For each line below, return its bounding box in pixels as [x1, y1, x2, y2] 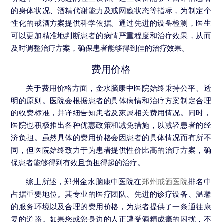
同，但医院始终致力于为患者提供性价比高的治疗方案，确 [11, 145, 211, 155]
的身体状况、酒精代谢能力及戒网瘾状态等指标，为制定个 [11, 6, 211, 16]
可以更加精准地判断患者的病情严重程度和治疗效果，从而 [11, 31, 211, 41]
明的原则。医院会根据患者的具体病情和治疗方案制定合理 [11, 96, 211, 106]
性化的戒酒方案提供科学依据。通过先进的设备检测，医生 [11, 18, 211, 28]
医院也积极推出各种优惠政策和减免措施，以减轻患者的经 [11, 120, 211, 130]
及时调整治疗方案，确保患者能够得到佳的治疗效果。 [11, 43, 190, 53]
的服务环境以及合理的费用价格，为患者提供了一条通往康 [11, 202, 211, 212]
